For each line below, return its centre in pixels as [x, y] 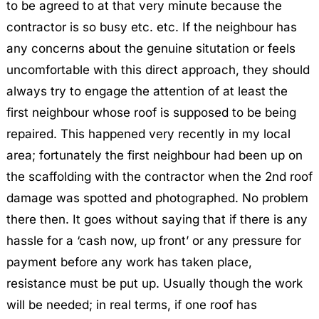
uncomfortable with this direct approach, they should [158, 70]
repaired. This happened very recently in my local [148, 134]
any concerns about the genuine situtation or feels [151, 49]
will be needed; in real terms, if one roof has [131, 305]
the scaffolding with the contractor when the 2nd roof [159, 177]
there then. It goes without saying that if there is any [157, 220]
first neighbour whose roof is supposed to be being [151, 113]
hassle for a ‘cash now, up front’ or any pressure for [153, 241]
